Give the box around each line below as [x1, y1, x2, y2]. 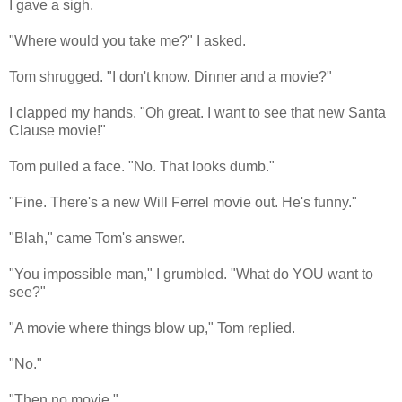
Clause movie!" [9, 123, 106, 139]
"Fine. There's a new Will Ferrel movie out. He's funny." [9, 195, 357, 211]
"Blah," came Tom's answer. [9, 231, 185, 247]
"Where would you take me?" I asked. [9, 33, 246, 49]
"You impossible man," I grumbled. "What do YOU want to [9, 267, 373, 283]
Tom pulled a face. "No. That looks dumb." [9, 159, 275, 175]
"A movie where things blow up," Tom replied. [9, 320, 295, 336]
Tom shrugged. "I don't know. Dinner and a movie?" [9, 69, 332, 85]
